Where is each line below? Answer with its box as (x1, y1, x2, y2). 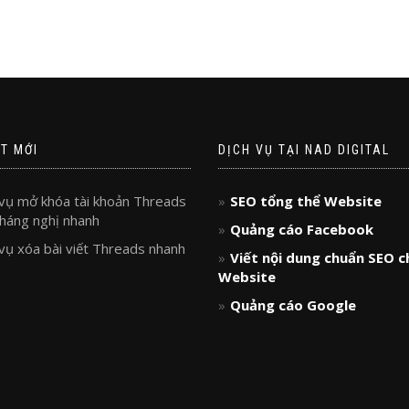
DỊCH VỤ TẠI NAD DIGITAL (218, 142, 390, 157)
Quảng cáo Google (230, 296, 356, 314)
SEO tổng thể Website (230, 192, 382, 210)
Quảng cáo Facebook (230, 220, 373, 238)
